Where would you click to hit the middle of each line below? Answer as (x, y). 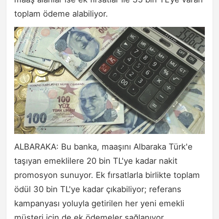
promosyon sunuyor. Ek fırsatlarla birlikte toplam (107, 175)
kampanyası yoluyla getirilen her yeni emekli (99, 204)
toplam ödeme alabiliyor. (61, 14)
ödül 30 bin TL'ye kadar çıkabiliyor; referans (98, 189)
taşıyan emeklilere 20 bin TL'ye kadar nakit (96, 161)
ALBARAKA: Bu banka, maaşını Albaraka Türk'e (103, 147)
